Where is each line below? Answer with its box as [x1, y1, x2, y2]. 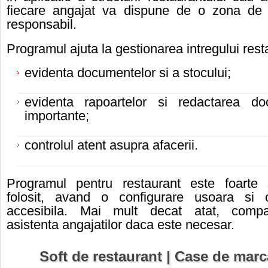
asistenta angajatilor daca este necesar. [7, 218, 234, 232]
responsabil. [7, 17, 77, 32]
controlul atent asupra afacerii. [25, 138, 198, 153]
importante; [25, 109, 89, 123]
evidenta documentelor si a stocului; [25, 66, 231, 80]
